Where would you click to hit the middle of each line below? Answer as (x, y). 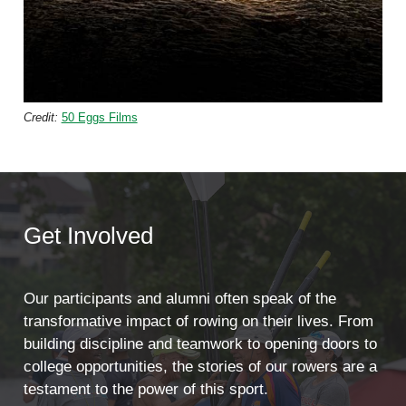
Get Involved (88, 235)
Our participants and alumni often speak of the (179, 299)
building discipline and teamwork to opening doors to (200, 344)
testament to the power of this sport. (145, 390)
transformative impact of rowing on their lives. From (198, 322)
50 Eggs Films (99, 117)
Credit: (42, 117)
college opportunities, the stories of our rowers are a (200, 367)
